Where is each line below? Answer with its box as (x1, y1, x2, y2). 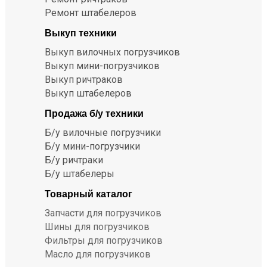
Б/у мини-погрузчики (45, 141, 140, 152)
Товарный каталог (45, 189, 132, 199)
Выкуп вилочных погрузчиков (45, 46, 180, 58)
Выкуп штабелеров (45, 88, 132, 99)
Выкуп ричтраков (45, 74, 123, 85)
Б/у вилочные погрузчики (45, 127, 161, 138)
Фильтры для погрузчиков (45, 235, 163, 246)
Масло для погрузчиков (45, 249, 151, 260)
